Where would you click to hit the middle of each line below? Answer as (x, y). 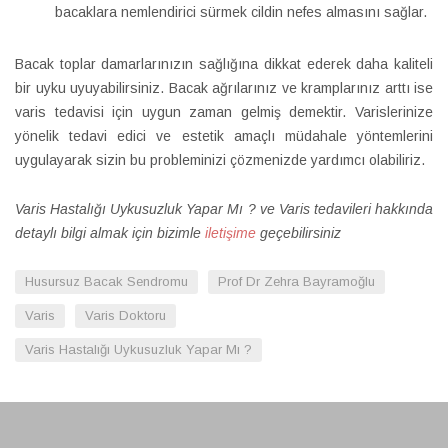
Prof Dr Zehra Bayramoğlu (296, 281)
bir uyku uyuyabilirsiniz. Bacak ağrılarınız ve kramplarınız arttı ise (224, 88)
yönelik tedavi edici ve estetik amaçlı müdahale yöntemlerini (224, 136)
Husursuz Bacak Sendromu (106, 281)
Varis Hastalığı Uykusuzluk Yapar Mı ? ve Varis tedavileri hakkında (224, 209)
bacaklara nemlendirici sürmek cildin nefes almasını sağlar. (241, 12)
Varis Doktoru (125, 315)
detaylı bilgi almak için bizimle (110, 233)
